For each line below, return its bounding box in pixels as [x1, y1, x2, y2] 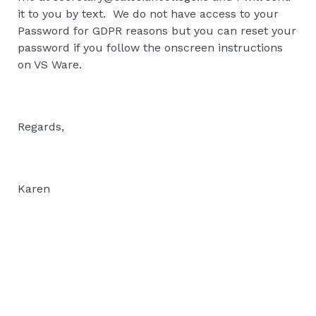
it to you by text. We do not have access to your [18, 6, 279, 20]
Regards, [18, 119, 64, 133]
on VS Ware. [18, 57, 85, 71]
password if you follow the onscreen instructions [18, 40, 283, 54]
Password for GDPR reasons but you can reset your [18, 23, 296, 37]
